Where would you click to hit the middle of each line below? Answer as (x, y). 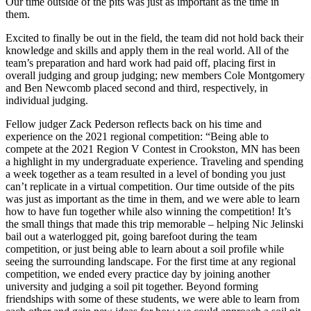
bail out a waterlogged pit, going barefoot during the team (131, 237)
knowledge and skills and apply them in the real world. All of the (147, 51)
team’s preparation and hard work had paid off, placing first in (141, 63)
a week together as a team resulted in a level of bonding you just (145, 174)
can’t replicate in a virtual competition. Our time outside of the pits (150, 187)
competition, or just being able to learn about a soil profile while (145, 249)
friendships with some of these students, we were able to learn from (152, 299)
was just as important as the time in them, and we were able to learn (153, 199)
